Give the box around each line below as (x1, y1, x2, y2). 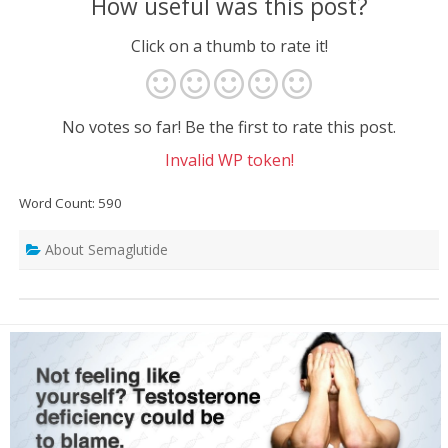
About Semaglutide (45, 240, 168, 260)
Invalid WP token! (164, 149, 294, 172)
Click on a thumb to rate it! (130, 35, 328, 58)
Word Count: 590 (19, 194, 122, 213)
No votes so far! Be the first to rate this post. (62, 115, 396, 138)
